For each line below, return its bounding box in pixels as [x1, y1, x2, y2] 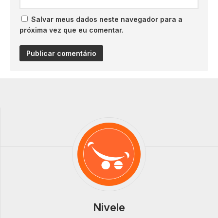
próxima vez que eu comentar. [19, 26, 124, 35]
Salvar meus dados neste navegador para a [31, 15, 182, 24]
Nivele [93, 201, 125, 214]
